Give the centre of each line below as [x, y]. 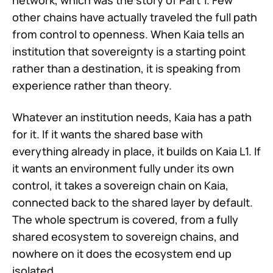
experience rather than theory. [92, 86]
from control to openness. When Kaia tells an [128, 34]
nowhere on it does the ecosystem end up [122, 254]
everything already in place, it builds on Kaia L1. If [136, 151]
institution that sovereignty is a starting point [129, 51]
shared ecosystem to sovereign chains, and [126, 237]
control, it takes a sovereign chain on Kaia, [120, 186]
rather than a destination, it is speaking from [126, 69]
